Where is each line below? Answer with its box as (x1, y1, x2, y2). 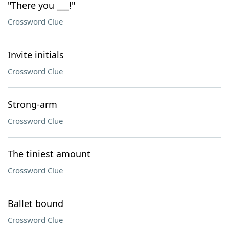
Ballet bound (8, 197, 63, 210)
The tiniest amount (8, 148, 90, 160)
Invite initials (8, 49, 64, 61)
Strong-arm (8, 98, 57, 110)
